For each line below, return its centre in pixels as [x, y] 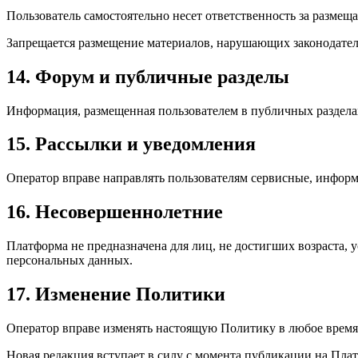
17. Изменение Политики [116, 294]
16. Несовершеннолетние [115, 212]
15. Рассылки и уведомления [131, 144]
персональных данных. [70, 261]
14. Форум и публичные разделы [148, 76]
